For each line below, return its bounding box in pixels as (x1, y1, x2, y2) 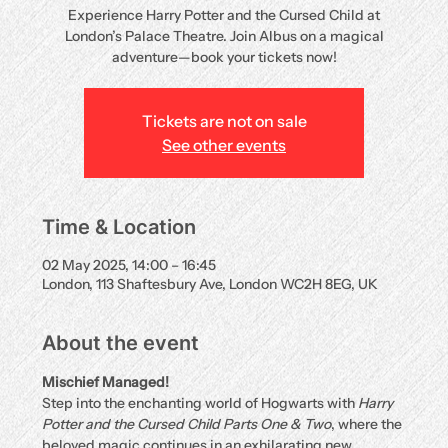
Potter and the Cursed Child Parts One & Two (42, 415, 332, 433)
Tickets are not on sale (141, 111, 307, 131)
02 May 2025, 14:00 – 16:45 (42, 256, 217, 274)
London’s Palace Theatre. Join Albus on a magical (64, 27, 384, 45)
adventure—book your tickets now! (111, 48, 337, 66)
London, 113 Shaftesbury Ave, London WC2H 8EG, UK (42, 275, 379, 293)
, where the (331, 415, 406, 433)
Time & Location (42, 215, 197, 239)
